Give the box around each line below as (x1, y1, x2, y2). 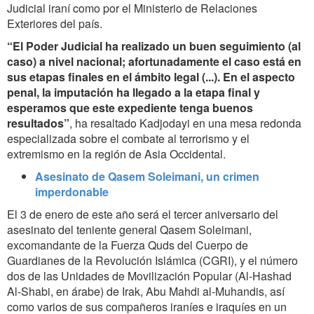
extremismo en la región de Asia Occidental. (7, 146, 226, 163)
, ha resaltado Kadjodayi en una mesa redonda (69, 115, 301, 132)
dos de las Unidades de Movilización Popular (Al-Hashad (7, 268, 292, 285)
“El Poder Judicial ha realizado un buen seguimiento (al (7, 38, 301, 55)
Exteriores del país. (7, 15, 102, 32)
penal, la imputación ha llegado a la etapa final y (7, 84, 260, 101)
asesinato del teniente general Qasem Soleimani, (7, 221, 252, 238)
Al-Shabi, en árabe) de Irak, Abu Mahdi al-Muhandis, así (7, 283, 285, 300)
